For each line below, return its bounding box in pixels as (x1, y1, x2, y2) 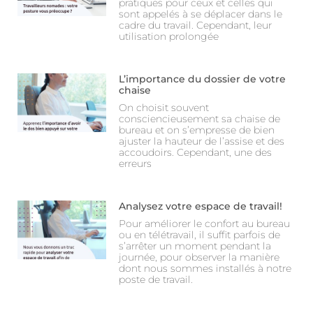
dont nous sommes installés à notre (119, 262, 292, 275)
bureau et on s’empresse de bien (119, 124, 275, 137)
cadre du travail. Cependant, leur (119, 19, 272, 32)
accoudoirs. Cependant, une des (119, 146, 272, 159)
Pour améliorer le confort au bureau (119, 217, 291, 231)
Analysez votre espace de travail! (119, 200, 283, 213)
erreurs (119, 157, 152, 170)
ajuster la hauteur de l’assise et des (119, 135, 285, 148)
